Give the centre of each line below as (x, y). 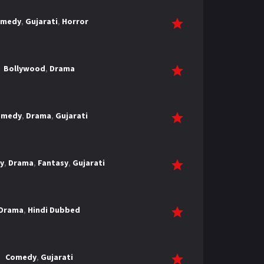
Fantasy (53, 163)
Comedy (21, 257)
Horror (75, 21)
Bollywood (24, 68)
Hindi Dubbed (54, 210)
